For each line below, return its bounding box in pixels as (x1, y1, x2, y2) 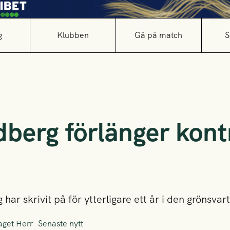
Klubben (56, 30, 89, 41)
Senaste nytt (38, 218, 83, 229)
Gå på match (135, 30, 183, 41)
